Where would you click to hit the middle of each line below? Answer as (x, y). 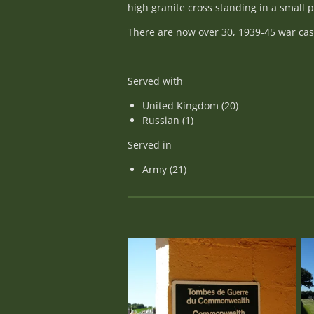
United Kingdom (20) (190, 105)
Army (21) (164, 169)
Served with (155, 81)
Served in (150, 145)
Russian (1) (168, 120)
